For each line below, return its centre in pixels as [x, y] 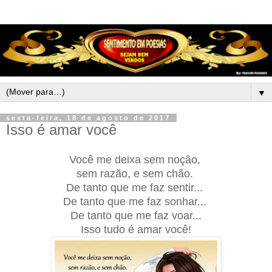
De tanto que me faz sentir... [136, 187]
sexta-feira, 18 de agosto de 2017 [88, 118]
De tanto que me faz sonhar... [136, 201]
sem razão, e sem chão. [136, 173]
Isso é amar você [61, 130]
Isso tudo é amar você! [136, 229]
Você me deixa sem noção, [136, 159]
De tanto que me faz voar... [136, 215]
